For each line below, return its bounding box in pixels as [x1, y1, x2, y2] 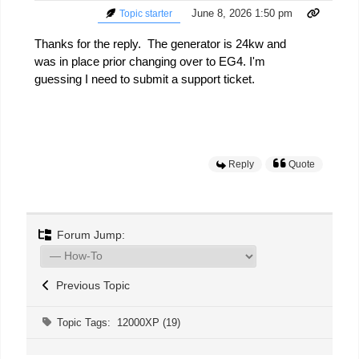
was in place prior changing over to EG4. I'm [34, 54, 265, 69]
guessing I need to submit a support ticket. [34, 72, 255, 87]
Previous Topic [50, 279, 130, 292]
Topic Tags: [57, 317, 117, 329]
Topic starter [117, 8, 172, 20]
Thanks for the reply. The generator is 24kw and [34, 37, 286, 51]
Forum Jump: [54, 228, 125, 242]
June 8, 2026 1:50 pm [192, 7, 292, 20]
